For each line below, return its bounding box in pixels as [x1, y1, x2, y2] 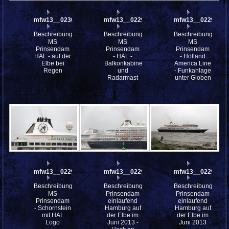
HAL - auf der [34, 53, 72, 60]
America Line [174, 60, 212, 67]
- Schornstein [34, 204, 72, 212]
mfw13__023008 [34, 16, 82, 24]
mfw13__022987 [174, 16, 222, 24]
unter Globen [174, 74, 211, 82]
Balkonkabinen [104, 60, 147, 67]
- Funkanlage [174, 67, 212, 75]
